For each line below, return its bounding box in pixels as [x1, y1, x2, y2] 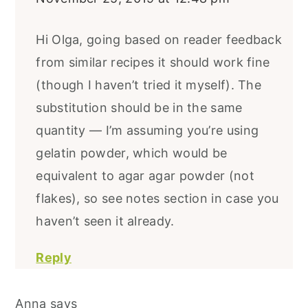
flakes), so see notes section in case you [36, 191, 279, 206]
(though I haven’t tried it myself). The [36, 78, 262, 93]
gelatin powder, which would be [36, 146, 228, 161]
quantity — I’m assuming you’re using [36, 123, 259, 138]
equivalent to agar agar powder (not [36, 168, 254, 184]
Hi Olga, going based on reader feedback [36, 32, 283, 47]
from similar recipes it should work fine [36, 55, 270, 70]
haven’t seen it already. [36, 214, 175, 229]
